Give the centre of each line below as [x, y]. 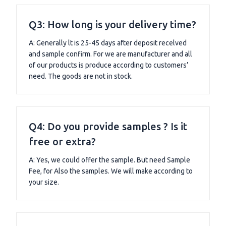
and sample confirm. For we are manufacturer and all [110, 54]
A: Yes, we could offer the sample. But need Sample [109, 160]
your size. [44, 182]
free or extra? [62, 142]
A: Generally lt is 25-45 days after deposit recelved [108, 43]
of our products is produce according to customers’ [108, 65]
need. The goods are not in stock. [81, 76]
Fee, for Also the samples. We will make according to [111, 171]
